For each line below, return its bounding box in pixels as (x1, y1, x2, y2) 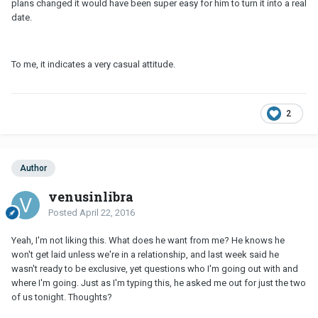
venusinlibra (48, 187, 133, 205)
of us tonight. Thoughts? (11, 291, 112, 302)
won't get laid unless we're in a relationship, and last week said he (11, 248, 279, 260)
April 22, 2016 (79, 207, 135, 218)
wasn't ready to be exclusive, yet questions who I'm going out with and (11, 263, 298, 274)
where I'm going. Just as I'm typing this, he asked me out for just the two (11, 277, 306, 288)
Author (20, 163, 47, 173)
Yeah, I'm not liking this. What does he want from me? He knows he (11, 234, 285, 246)
